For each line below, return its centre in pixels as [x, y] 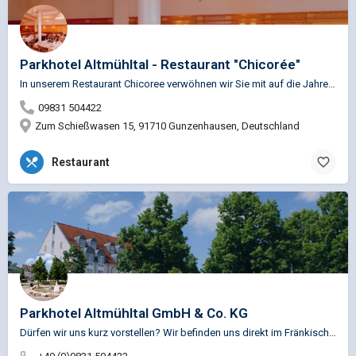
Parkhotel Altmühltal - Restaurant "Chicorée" [160, 65]
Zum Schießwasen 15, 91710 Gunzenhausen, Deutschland [167, 126]
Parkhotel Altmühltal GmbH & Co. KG [134, 313]
